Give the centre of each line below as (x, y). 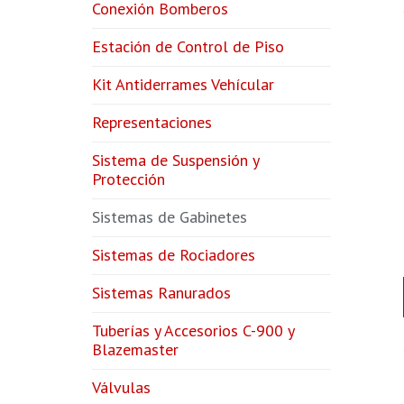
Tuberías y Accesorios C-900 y (193, 331)
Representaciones (152, 123)
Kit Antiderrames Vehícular (183, 85)
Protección (129, 179)
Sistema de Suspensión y (175, 161)
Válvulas (121, 388)
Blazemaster (135, 350)
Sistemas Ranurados (161, 293)
